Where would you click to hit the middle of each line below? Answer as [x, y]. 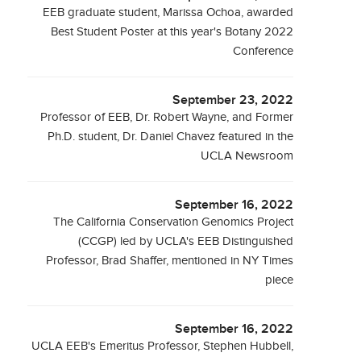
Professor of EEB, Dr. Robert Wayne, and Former [167, 117]
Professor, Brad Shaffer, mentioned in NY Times [170, 261]
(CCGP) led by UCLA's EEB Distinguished [186, 241]
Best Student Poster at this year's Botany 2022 [172, 32]
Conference [263, 51]
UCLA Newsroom [247, 156]
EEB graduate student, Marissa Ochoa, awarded [168, 12]
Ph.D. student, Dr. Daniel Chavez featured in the [171, 137]
